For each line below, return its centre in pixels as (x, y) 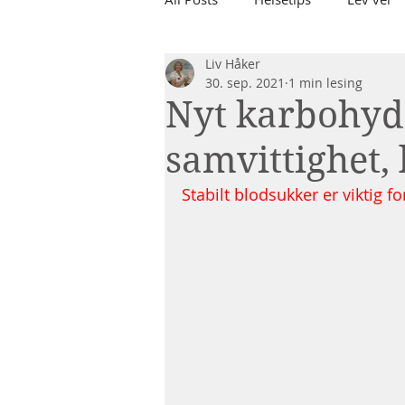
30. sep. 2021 (245, 83)
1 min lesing (325, 83)
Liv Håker (233, 64)
